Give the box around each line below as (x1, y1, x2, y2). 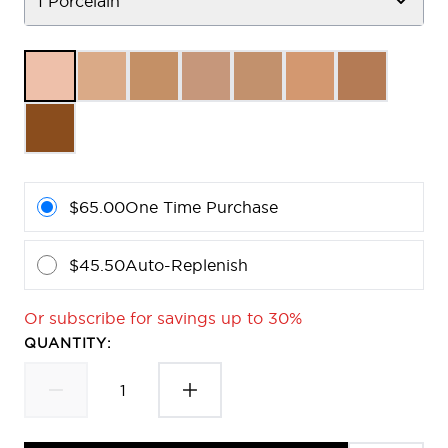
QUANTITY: (24, 335, 112, 351)
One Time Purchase (125, 198, 278, 216)
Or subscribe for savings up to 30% (24, 309, 302, 327)
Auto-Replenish (125, 256, 248, 274)
